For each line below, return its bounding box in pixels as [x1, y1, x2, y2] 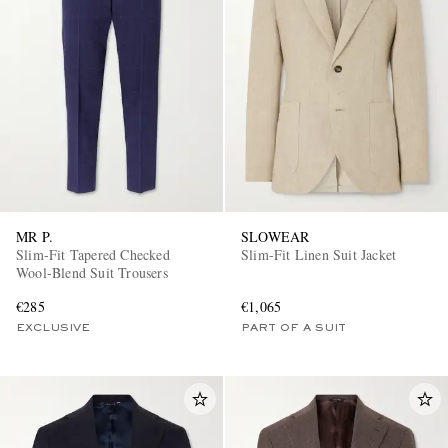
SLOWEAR [241, 227, 310, 247]
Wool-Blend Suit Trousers [16, 263, 168, 283]
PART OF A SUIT [241, 323, 346, 334]
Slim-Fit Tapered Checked [16, 245, 170, 265]
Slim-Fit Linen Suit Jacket [241, 245, 397, 265]
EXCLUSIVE [16, 323, 90, 334]
